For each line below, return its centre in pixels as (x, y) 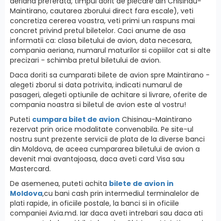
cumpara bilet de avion (76, 119)
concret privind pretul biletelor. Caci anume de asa (98, 30)
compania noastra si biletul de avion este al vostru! (98, 104)
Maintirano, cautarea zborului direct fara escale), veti (102, 11)
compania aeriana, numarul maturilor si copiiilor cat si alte (110, 50)
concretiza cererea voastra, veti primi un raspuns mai (102, 20)
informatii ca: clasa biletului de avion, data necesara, (101, 40)
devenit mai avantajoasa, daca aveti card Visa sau (97, 159)
